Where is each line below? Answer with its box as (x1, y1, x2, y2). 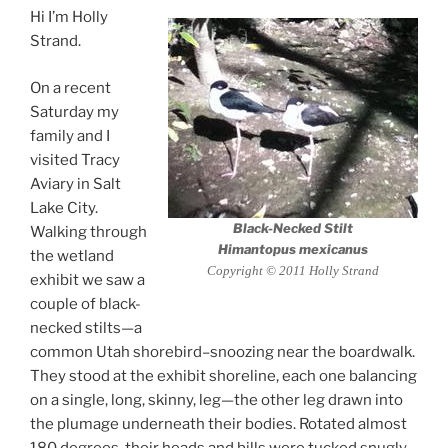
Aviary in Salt (30, 174, 121, 193)
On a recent (30, 78, 111, 97)
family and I (30, 126, 110, 145)
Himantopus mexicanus (218, 241, 368, 258)
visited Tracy (30, 150, 120, 169)
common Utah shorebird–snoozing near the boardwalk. (30, 342, 415, 361)
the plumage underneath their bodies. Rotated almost (30, 414, 407, 433)
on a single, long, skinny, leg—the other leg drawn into (30, 390, 403, 409)
